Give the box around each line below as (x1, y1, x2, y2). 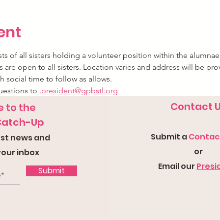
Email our (158, 161, 197, 172)
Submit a (150, 131, 189, 142)
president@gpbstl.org (41, 86, 118, 95)
